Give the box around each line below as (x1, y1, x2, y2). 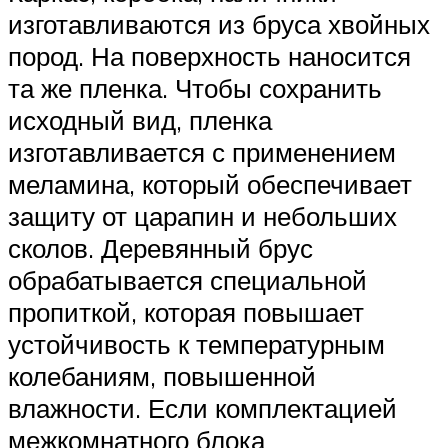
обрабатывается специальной (8, 264, 367, 297)
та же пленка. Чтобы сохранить (8, 72, 382, 105)
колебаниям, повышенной (8, 360, 316, 393)
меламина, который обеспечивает (8, 168, 412, 201)
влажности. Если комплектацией (8, 392, 397, 425)
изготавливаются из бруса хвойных (8, 8, 430, 41)
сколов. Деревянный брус (8, 232, 313, 265)
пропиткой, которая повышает (8, 296, 364, 329)
